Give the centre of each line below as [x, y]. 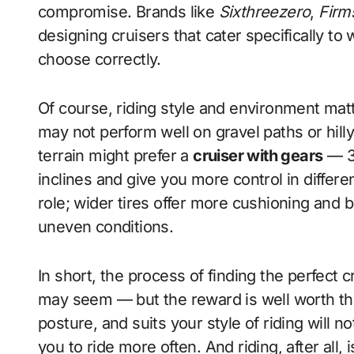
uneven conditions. [106, 227]
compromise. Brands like [128, 12]
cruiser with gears [258, 156]
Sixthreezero [264, 12]
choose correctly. [100, 59]
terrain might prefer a [116, 156]
